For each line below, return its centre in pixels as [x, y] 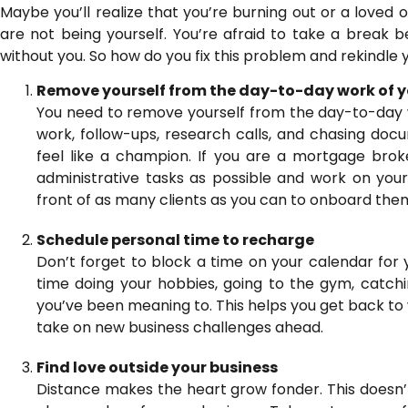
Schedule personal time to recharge [175, 240]
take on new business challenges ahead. [180, 328]
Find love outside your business [157, 368]
